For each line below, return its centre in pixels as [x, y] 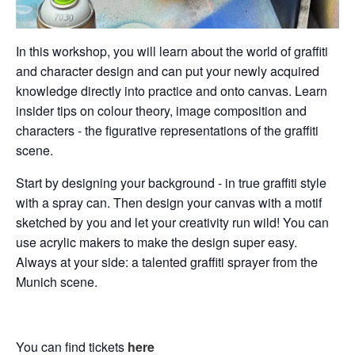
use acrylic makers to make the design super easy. [157, 242]
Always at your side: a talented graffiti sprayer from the [167, 261]
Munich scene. [57, 281]
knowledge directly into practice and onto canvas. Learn [172, 90]
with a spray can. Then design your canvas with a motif [169, 202]
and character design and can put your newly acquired [168, 71]
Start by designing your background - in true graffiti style [171, 182]
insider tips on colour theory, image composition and [161, 110]
